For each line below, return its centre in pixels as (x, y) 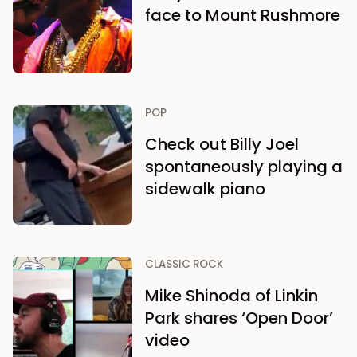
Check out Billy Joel (222, 144)
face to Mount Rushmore (243, 15)
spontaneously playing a (244, 167)
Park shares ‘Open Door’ (239, 318)
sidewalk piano (205, 189)
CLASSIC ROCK (184, 264)
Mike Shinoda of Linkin (231, 296)
